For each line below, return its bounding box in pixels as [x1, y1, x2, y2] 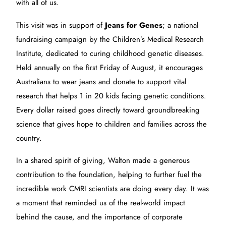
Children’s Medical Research [112, 33, 204, 45]
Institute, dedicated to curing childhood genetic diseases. [16, 47, 205, 59]
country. [16, 132, 42, 144]
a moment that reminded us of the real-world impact [16, 197, 186, 208]
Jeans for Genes [105, 19, 163, 31]
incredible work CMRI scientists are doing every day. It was [16, 183, 209, 194]
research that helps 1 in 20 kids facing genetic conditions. [16, 90, 207, 101]
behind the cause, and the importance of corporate [16, 211, 183, 222]
